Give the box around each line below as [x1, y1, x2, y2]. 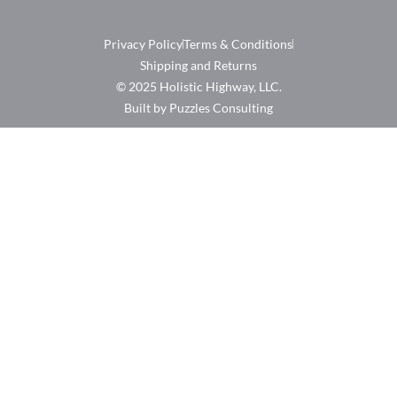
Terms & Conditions [183, 35, 292, 51]
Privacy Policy [103, 35, 183, 51]
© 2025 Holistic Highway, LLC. [115, 78, 282, 94]
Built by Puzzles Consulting [124, 99, 273, 115]
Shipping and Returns [139, 57, 257, 73]
